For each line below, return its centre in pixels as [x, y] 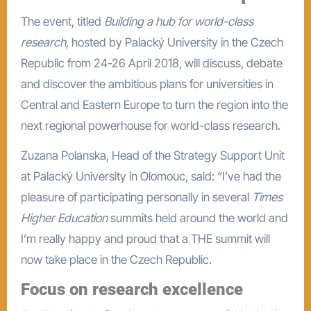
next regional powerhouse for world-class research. [150, 125]
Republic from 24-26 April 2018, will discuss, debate [151, 63]
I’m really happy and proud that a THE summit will [145, 238]
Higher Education [64, 218]
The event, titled [64, 21]
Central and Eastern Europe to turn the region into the [154, 104]
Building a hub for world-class [177, 21]
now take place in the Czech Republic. [116, 259]
